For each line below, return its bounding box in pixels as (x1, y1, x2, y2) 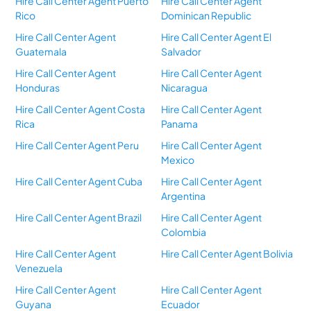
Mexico (160, 153, 194, 167)
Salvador (160, 45, 201, 58)
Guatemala (15, 45, 67, 58)
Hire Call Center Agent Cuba (15, 175, 143, 188)
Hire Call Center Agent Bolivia (160, 247, 293, 260)
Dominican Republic (160, 9, 251, 22)
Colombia (160, 226, 206, 239)
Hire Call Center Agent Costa (15, 103, 146, 116)
